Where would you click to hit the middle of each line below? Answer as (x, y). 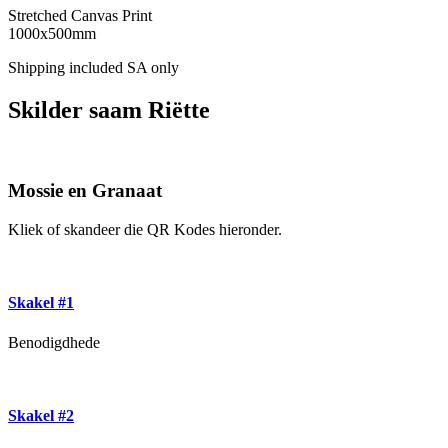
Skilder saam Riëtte (109, 109)
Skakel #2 (41, 415)
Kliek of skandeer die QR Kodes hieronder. (145, 230)
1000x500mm (52, 33)
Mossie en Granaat (85, 191)
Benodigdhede (54, 342)
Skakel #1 (41, 303)
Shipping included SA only (93, 67)
